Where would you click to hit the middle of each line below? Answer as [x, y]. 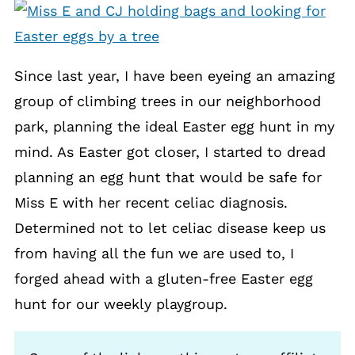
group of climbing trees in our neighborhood [167, 101]
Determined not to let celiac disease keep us [170, 228]
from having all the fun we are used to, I [154, 253]
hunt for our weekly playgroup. [120, 304]
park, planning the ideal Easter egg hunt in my [174, 126]
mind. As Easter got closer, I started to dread [170, 152]
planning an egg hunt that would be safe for [168, 177]
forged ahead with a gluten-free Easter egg [163, 279]
